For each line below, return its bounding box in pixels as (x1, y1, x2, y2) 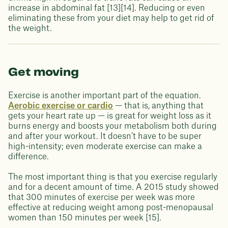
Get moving (8, 67, 79, 78)
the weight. (8, 24, 52, 33)
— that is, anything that (113, 102, 204, 110)
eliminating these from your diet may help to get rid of (8, 14, 214, 22)
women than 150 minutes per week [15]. (8, 214, 161, 222)
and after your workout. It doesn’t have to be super (8, 132, 202, 140)
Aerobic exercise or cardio (8, 102, 113, 110)
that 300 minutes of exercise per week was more (8, 193, 195, 202)
